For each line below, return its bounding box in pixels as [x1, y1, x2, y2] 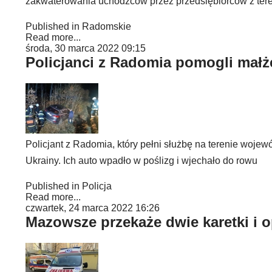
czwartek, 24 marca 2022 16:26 [25, 203, 160, 213]
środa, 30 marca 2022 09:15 [25, 43, 146, 53]
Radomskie [82, 21, 131, 32]
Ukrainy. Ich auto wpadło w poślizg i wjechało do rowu [25, 155, 257, 166]
